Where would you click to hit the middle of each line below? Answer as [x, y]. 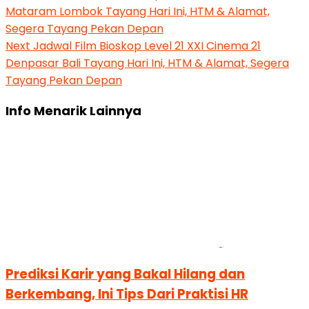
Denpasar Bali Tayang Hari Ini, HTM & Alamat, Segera [147, 63]
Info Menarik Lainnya [73, 111]
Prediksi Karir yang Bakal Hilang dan [125, 274]
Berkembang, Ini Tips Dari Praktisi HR [127, 294]
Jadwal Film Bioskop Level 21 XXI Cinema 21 [146, 46]
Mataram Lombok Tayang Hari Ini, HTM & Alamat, [138, 11]
